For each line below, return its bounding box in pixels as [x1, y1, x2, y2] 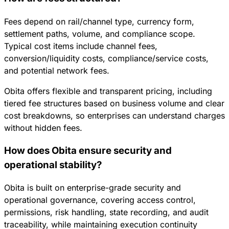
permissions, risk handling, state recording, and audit [4, 207, 209, 218]
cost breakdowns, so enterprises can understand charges [4, 110, 225, 121]
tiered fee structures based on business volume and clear [4, 98, 224, 108]
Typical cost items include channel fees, [4, 40, 157, 51]
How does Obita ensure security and [4, 144, 172, 156]
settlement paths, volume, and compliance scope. [4, 28, 195, 39]
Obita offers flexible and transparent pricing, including [4, 85, 212, 96]
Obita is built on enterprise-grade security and [4, 182, 181, 193]
